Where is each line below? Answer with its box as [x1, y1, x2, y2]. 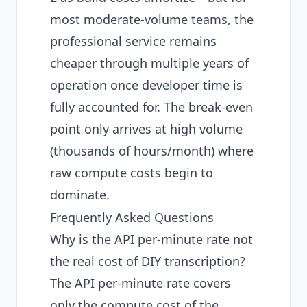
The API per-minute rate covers [50, 275, 231, 291]
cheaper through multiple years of [50, 55, 249, 71]
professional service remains [50, 33, 217, 49]
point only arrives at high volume [50, 121, 243, 137]
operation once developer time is [50, 77, 243, 93]
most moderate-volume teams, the [50, 11, 254, 27]
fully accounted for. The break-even [50, 99, 253, 115]
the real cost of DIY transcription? [50, 253, 245, 269]
